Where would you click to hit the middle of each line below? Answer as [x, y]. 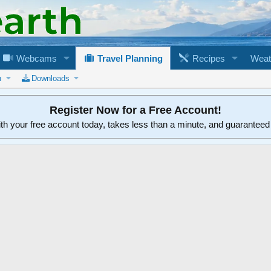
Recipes [208, 58]
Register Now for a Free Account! [135, 110]
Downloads [50, 78]
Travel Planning [129, 58]
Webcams [35, 58]
